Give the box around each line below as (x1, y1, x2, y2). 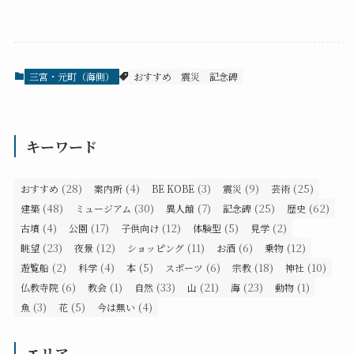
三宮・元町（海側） (28, 69, 115, 83)
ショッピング (126, 240, 184, 254)
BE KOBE (151, 181, 194, 195)
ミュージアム (74, 201, 131, 215)
